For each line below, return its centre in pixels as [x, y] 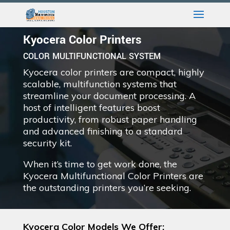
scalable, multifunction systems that [100, 84]
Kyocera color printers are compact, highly [113, 72]
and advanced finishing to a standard [103, 131]
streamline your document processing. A [109, 96]
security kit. [47, 143]
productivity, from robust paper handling [110, 119]
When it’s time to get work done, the [100, 164]
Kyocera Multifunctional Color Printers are [113, 176]
